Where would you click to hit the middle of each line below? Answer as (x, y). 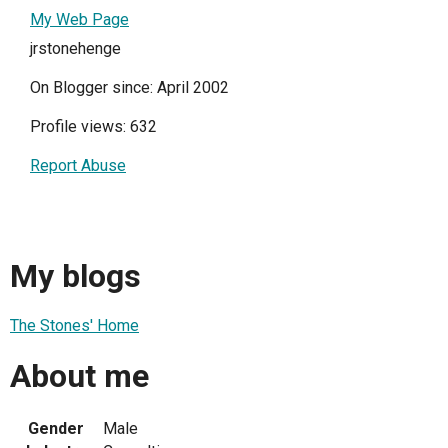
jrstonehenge (75, 49)
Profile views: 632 (93, 127)
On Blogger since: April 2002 (129, 88)
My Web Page (79, 20)
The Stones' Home (74, 326)
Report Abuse (78, 166)
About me (79, 375)
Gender (56, 429)
